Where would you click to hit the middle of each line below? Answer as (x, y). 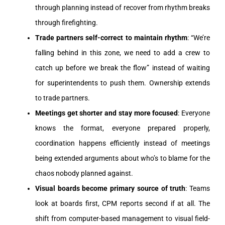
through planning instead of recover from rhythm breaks (123, 7)
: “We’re (199, 37)
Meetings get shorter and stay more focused (107, 113)
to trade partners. (63, 98)
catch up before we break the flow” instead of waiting (123, 68)
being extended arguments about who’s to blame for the (123, 158)
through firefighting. (67, 22)
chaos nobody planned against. (84, 173)
